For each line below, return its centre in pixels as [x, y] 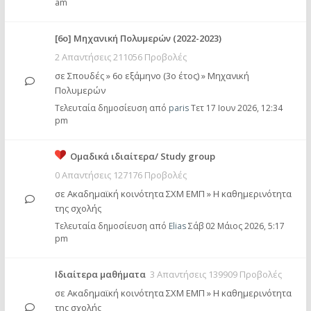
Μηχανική [228, 76]
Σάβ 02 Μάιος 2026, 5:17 [236, 226]
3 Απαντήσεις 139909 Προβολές [216, 274]
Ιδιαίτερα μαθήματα [100, 274]
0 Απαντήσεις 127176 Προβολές [121, 175]
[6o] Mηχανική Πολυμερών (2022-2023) [138, 38]
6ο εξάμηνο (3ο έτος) [156, 76]
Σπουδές [86, 76]
